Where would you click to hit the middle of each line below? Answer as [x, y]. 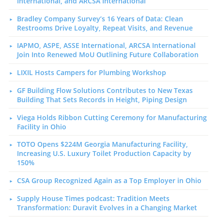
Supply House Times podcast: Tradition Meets [93, 198]
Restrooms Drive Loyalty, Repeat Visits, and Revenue [105, 28]
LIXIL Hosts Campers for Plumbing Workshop [91, 73]
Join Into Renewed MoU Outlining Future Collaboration [108, 55]
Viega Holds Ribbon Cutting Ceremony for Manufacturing [112, 117]
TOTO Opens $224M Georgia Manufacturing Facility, [102, 144]
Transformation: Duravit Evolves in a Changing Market [107, 207]
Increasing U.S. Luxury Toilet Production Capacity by [104, 154]
